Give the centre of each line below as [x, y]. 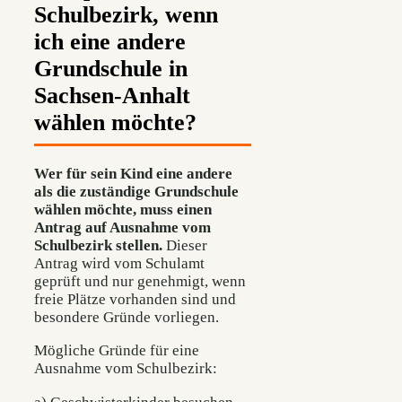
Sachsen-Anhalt [112, 95]
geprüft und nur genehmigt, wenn [140, 282]
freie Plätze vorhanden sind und [135, 300]
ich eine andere [110, 41]
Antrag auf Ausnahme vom [122, 228]
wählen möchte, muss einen [123, 210]
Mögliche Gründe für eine [117, 351]
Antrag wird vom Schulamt [119, 264]
